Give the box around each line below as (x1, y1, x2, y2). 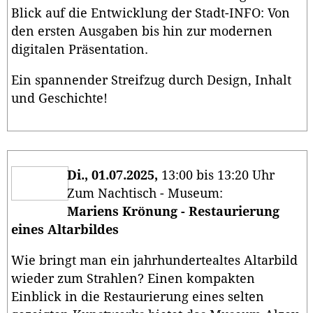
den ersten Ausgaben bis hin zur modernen (11, 24, 272, 38)
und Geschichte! (11, 91, 108, 105)
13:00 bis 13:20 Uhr (158, 168, 275, 183)
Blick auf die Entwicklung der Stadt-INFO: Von (11, 6, 290, 20)
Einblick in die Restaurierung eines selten (11, 289, 264, 304)
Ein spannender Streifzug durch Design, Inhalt (11, 73, 291, 87)
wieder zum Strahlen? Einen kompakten (11, 271, 255, 286)
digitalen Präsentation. (11, 42, 148, 57)
